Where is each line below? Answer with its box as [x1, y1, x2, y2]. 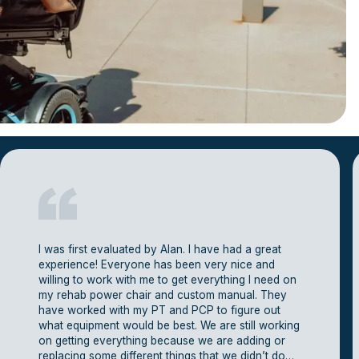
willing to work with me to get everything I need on [38, 273, 296, 286]
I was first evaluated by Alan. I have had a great [38, 243, 281, 256]
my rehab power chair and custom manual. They [38, 288, 287, 301]
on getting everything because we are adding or [38, 334, 285, 347]
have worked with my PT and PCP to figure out [38, 304, 280, 317]
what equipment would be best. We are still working [38, 319, 300, 332]
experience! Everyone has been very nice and [38, 258, 275, 271]
